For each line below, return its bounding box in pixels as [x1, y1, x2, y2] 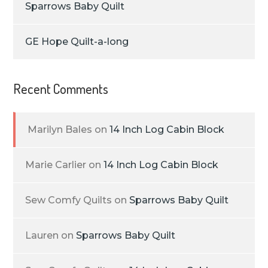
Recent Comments [13, 80, 109, 98]
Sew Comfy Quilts [25, 194, 112, 206]
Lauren [25, 230, 59, 242]
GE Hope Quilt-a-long [25, 36, 129, 48]
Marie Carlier [25, 159, 87, 171]
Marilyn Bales [28, 124, 93, 136]
